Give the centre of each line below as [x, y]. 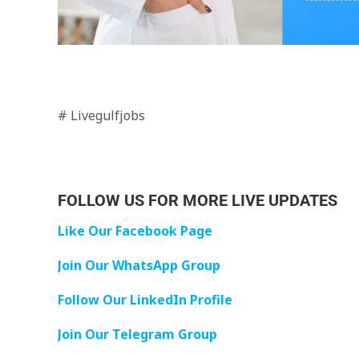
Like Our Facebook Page [135, 231]
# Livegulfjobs [101, 115]
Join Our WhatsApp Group [139, 265]
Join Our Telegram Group [137, 334]
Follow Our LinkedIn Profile [145, 300]
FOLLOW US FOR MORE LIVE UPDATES [198, 200]
